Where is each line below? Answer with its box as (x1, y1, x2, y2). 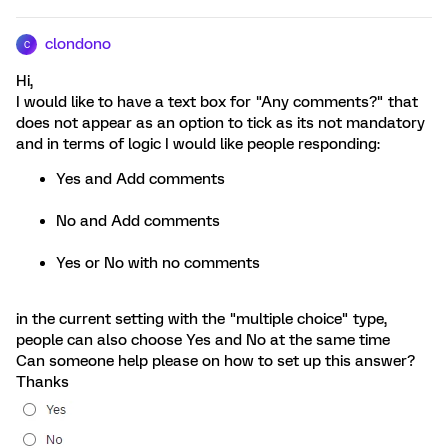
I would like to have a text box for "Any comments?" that (16, 93, 418, 111)
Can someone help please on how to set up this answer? (16, 352, 415, 370)
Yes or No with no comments (56, 254, 260, 272)
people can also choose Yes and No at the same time (16, 331, 390, 349)
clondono (45, 35, 111, 53)
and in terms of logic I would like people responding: (16, 135, 380, 153)
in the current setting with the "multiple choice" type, (16, 310, 387, 328)
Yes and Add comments (56, 170, 225, 188)
